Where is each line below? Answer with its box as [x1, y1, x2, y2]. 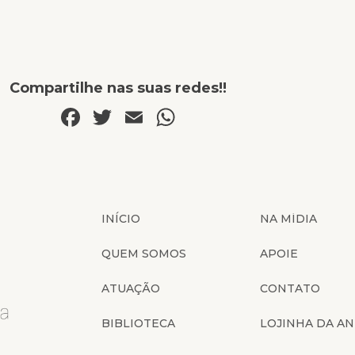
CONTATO [260, 281, 320, 296]
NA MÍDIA [260, 211, 317, 226]
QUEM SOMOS [101, 246, 186, 261]
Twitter [114, 101, 206, 132]
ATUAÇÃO [101, 281, 160, 296]
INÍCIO [101, 211, 140, 226]
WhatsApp [177, 101, 312, 132]
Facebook [82, 101, 205, 132]
